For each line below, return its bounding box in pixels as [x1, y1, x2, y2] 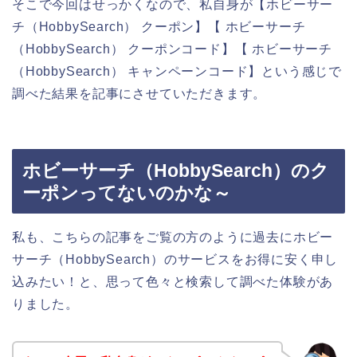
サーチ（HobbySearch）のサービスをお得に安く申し [12, 252, 339, 266]
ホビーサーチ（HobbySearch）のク [22, 159, 329, 181]
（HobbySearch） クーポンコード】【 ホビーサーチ [12, 42, 332, 57]
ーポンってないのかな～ [22, 182, 231, 203]
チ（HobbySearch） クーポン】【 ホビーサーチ [12, 20, 306, 34]
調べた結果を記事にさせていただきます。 [12, 87, 267, 101]
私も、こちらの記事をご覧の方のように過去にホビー [12, 229, 334, 244]
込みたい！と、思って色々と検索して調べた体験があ [12, 274, 334, 288]
